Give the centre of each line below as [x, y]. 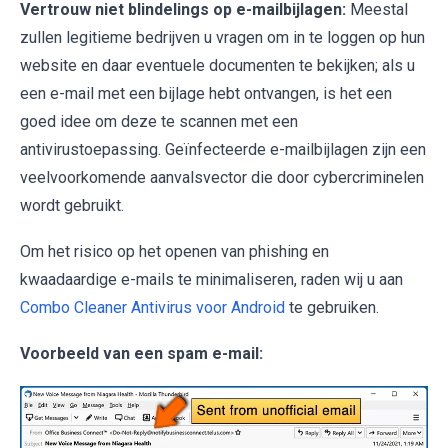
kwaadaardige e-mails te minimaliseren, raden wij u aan [211, 279]
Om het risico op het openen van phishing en [174, 251]
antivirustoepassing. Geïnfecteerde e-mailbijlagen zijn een [223, 149]
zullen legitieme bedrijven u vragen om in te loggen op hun [222, 37]
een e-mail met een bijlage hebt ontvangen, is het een [206, 93]
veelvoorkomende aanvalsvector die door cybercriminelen [222, 177]
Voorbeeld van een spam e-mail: [141, 353]
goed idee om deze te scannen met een [159, 121]
